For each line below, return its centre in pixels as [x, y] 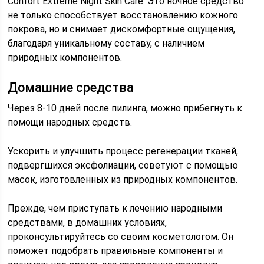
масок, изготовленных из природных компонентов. [123, 179]
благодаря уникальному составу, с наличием [106, 43]
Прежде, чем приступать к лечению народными [115, 208]
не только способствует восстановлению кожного [123, 15]
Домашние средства [71, 88]
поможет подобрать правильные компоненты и [115, 251]
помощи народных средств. [70, 122]
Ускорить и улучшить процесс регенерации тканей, [123, 151]
